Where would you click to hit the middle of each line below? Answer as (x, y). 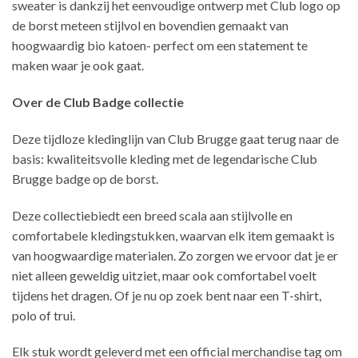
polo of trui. (44, 315)
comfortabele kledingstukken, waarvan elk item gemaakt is (173, 235)
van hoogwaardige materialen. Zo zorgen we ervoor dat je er (175, 255)
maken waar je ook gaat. (78, 66)
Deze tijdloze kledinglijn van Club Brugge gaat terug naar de (175, 138)
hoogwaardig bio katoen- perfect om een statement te (160, 46)
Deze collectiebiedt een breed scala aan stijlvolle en (152, 215)
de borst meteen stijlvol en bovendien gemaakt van (150, 26)
